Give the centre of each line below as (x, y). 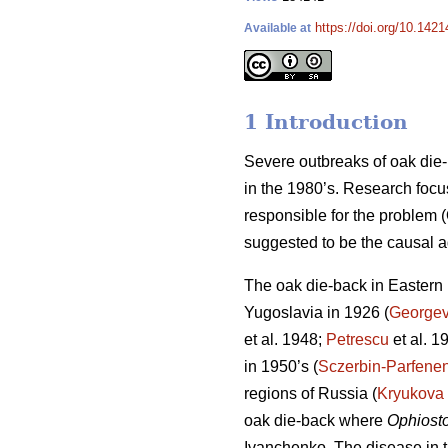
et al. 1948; (285, 340)
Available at (277, 28)
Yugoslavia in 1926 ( (316, 313)
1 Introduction (326, 122)
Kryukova (410, 394)
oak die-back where (315, 421)
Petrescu (357, 340)
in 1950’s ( (281, 367)
